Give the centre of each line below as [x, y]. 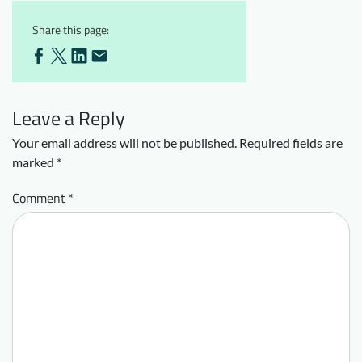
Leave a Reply [69, 118]
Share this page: [71, 29]
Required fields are [291, 142]
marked [34, 162]
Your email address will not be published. [124, 142]
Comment [40, 198]
